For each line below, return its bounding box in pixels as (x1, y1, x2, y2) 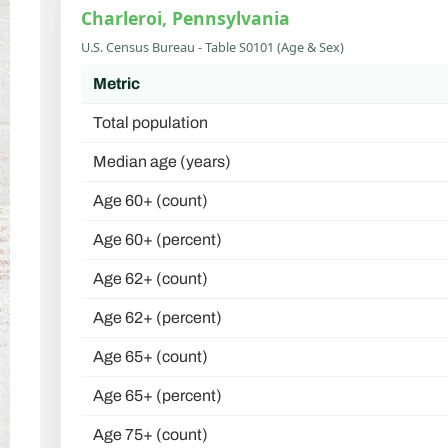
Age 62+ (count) (93, 270, 208, 288)
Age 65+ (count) (93, 348, 208, 366)
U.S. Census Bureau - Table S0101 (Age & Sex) (81, 38, 344, 57)
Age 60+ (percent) (93, 231, 222, 249)
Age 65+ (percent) (93, 387, 222, 405)
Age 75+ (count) (93, 426, 208, 444)
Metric (93, 75, 140, 93)
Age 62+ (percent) (93, 309, 222, 327)
